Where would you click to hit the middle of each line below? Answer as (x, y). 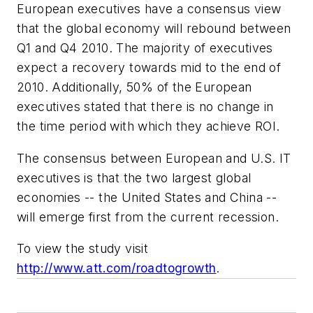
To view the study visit (83, 249)
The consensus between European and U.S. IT (154, 158)
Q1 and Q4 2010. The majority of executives (145, 48)
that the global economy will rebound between (154, 29)
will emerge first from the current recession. (148, 217)
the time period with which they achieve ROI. (148, 126)
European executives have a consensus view (149, 9)
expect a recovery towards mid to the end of (149, 68)
